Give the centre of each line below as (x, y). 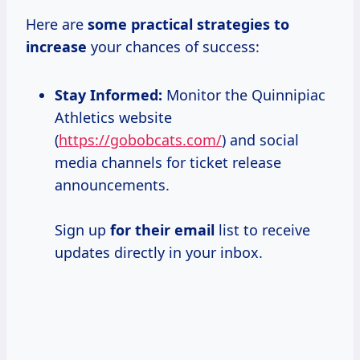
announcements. (112, 185)
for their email (162, 230)
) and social (260, 140)
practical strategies (200, 25)
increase (56, 47)
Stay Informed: (108, 95)
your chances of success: (173, 47)
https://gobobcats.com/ (140, 140)
